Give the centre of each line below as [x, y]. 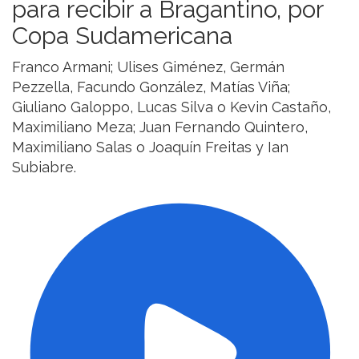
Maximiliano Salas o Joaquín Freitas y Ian [150, 147]
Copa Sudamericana [122, 36]
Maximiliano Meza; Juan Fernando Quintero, [160, 127]
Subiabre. [46, 167]
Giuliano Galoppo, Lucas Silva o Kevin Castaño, [171, 107]
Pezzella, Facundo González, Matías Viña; [151, 87]
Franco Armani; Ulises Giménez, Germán [148, 67]
